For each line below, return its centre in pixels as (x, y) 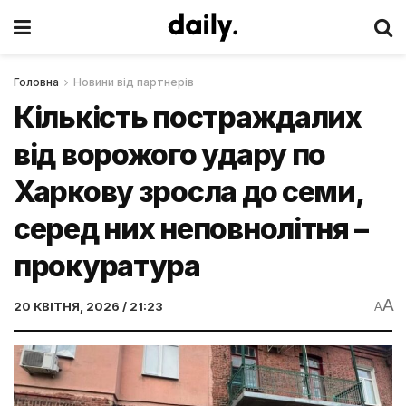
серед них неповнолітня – (191, 229)
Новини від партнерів (134, 82)
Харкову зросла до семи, (188, 192)
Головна (36, 82)
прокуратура (107, 266)
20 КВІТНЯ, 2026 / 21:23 (88, 306)
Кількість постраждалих (188, 117)
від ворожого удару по (170, 155)
